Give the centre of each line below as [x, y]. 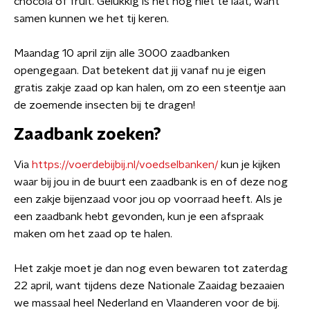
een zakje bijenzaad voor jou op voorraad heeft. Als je [148, 199]
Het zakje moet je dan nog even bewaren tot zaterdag [151, 268]
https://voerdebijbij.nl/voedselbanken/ [125, 165]
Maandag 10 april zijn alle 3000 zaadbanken [122, 53]
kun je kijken [249, 165]
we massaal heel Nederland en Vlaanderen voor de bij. [147, 303]
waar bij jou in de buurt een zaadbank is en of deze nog [151, 182]
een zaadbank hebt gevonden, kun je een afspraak [139, 217]
